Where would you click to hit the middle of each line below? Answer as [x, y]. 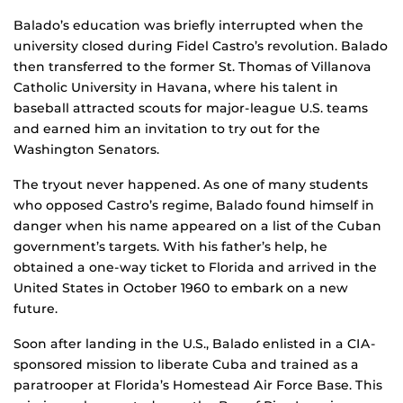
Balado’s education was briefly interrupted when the [188, 26]
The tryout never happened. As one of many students [191, 185]
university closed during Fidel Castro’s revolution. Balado [201, 46]
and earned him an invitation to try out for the [167, 129]
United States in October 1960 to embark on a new [181, 288]
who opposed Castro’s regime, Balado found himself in [194, 206]
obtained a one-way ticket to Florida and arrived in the [195, 268]
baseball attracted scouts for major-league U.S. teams [191, 108]
